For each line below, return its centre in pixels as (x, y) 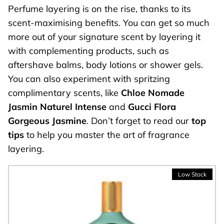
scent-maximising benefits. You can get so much (109, 23)
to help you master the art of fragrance (107, 135)
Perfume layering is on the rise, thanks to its (99, 9)
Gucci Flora (152, 107)
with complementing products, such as (88, 51)
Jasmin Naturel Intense (57, 107)
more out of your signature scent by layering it (104, 37)
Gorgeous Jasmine (47, 121)
